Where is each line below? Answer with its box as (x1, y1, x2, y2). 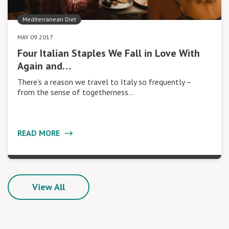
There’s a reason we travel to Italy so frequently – (17, 76, 191, 87)
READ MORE (17, 127, 62, 138)
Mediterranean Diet (22, 15, 76, 23)
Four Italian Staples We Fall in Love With (17, 46, 200, 60)
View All (32, 180, 65, 193)
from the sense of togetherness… (17, 86, 134, 97)
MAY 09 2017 (17, 33, 53, 41)
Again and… (17, 59, 71, 73)
